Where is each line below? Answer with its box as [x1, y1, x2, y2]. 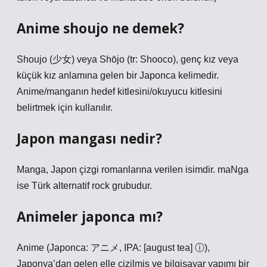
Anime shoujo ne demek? [17, 19, 184, 38]
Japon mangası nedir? [17, 129, 162, 148]
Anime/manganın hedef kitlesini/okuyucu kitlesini [17, 86, 222, 97]
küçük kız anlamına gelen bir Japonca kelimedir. [17, 70, 219, 80]
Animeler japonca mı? [17, 207, 163, 226]
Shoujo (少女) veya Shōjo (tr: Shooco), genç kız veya [17, 54, 238, 64]
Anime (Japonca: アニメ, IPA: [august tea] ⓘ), [17, 243, 210, 253]
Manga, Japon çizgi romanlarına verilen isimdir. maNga [17, 164, 249, 175]
